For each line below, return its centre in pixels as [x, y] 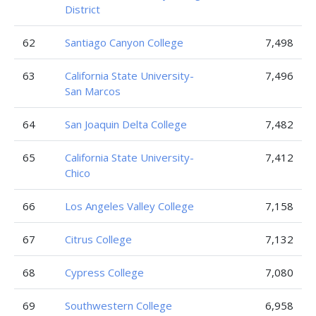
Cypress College [104, 272]
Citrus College [98, 239]
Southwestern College [119, 305]
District [83, 9]
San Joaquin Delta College [126, 124]
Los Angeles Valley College [129, 206]
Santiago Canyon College [124, 42]
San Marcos [93, 91]
